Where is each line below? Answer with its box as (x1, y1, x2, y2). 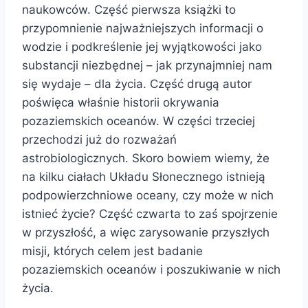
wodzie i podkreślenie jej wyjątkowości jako (22, 39, 262, 54)
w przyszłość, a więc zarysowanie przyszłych (22, 225, 269, 239)
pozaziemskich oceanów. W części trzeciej (22, 113, 255, 128)
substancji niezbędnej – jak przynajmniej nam (22, 58, 272, 72)
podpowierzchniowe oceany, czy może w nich (22, 188, 274, 202)
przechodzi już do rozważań (22, 132, 177, 146)
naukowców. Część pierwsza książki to (22, 2, 236, 16)
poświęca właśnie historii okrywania (22, 95, 219, 109)
